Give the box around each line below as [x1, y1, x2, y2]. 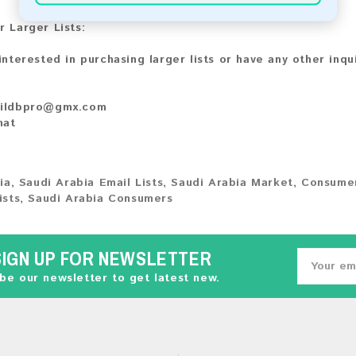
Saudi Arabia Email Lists [18, 175, 164, 191]
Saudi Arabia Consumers [28, 191, 173, 207]
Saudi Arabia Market [171, 175, 293, 191]
